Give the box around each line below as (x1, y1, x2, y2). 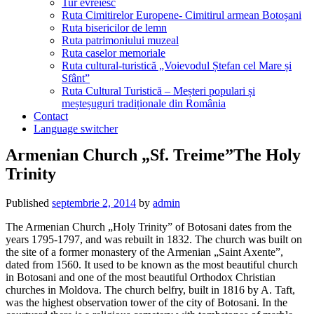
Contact (34, 109, 68, 122)
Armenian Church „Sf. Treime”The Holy (6, 145, 301, 164)
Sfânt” (62, 71, 90, 84)
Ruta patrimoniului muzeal (62, 34, 179, 46)
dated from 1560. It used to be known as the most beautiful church (6, 259, 298, 271)
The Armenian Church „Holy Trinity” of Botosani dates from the (6, 221, 292, 233)
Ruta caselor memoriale (62, 46, 165, 59)
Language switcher (34, 122, 118, 135)
